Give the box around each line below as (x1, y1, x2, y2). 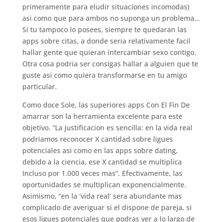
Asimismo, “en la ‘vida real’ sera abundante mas (22, 191, 182, 201)
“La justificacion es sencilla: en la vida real (50, 123, 192, 132)
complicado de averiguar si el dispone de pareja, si (22, 203, 192, 212)
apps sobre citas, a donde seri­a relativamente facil (22, 36, 190, 46)
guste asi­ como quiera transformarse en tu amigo (22, 70, 187, 80)
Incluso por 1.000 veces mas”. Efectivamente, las (22, 168, 182, 178)
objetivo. (22, 123, 51, 132)
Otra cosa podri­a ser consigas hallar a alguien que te (22, 59, 198, 68)
